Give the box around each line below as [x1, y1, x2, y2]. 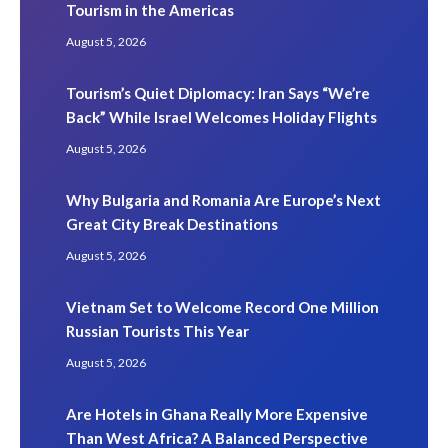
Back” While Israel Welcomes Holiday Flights [66, 107, 377, 126]
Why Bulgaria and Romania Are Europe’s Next [66, 190, 381, 209]
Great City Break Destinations [66, 214, 278, 233]
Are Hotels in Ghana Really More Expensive [66, 404, 368, 423]
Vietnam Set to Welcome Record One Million [66, 297, 379, 316]
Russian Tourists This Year [66, 321, 249, 340]
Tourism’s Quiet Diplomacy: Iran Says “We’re [66, 83, 370, 102]
